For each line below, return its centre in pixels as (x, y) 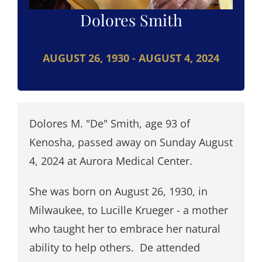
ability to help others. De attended (114, 247)
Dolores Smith (131, 20)
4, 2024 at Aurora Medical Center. (111, 161)
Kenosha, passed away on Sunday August (131, 142)
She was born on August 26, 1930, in (118, 191)
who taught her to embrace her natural (125, 228)
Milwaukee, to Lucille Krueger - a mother (128, 210)
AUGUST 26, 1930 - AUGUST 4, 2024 (131, 58)
